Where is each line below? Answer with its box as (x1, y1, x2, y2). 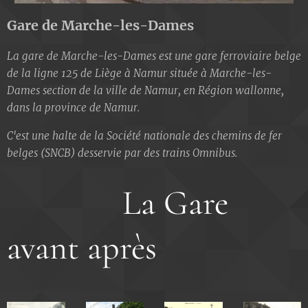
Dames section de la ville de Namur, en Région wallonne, (7, 84, 284, 98)
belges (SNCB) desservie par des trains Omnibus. (7, 146, 237, 160)
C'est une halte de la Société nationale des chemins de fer (7, 129, 282, 143)
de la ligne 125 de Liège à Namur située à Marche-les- (7, 67, 272, 80)
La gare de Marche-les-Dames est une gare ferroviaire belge (7, 49, 301, 63)
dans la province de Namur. (7, 101, 140, 115)
